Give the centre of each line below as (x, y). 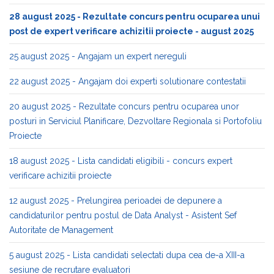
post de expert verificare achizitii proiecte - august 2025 (131, 31)
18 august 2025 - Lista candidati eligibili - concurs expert (121, 161)
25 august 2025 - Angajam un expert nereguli (98, 56)
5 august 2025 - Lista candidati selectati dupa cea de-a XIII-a (127, 255)
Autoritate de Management (61, 230)
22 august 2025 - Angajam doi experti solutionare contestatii (128, 81)
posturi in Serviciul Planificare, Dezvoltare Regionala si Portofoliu (135, 121)
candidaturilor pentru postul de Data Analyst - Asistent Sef (123, 215)
